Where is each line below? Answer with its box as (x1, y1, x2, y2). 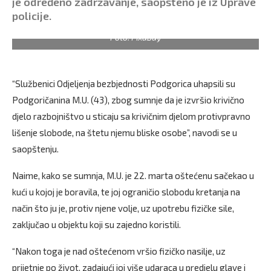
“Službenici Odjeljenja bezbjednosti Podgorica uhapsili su (12, 77, 235, 89)
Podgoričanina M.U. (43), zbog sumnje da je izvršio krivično (12, 94, 244, 105)
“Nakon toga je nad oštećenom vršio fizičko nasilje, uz (12, 245, 226, 256)
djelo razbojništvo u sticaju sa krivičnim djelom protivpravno (12, 110, 250, 122)
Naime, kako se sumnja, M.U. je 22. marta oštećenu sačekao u (12, 169, 254, 181)
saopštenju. (12, 143, 59, 154)
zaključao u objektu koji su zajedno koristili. (12, 218, 181, 230)
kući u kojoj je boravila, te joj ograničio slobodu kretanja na (12, 186, 240, 197)
